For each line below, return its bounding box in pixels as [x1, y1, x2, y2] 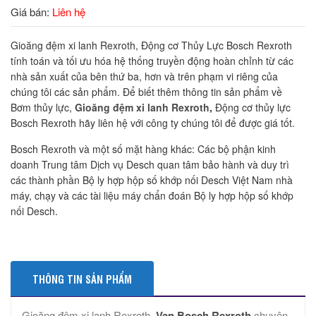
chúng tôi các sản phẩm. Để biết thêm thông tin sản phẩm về [11, 85, 285, 99]
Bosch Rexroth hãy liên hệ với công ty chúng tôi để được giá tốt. [11, 116, 295, 130]
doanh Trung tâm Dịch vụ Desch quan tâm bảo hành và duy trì [11, 157, 289, 172]
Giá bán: [11, 4, 52, 20]
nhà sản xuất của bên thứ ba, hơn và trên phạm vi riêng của [11, 69, 278, 84]
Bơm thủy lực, [11, 100, 75, 115]
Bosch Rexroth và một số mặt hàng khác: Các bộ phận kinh [11, 142, 276, 157]
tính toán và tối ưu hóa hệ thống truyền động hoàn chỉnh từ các [11, 54, 293, 68]
